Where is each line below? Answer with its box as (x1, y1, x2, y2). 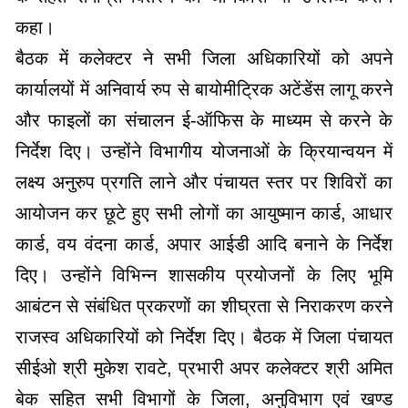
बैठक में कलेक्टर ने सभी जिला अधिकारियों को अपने (15, 48, 393, 68)
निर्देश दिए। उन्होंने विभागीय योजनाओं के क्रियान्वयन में (15, 141, 393, 161)
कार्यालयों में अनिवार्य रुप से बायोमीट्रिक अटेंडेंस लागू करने (15, 79, 393, 99)
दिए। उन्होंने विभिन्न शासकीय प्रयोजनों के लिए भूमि (15, 265, 393, 285)
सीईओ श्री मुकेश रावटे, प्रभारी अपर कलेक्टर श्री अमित (15, 358, 393, 378)
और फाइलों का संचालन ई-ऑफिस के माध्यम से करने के (15, 110, 393, 130)
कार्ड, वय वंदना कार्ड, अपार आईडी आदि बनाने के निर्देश (15, 234, 393, 254)
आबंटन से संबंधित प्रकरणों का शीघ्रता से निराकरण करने (15, 296, 393, 316)
